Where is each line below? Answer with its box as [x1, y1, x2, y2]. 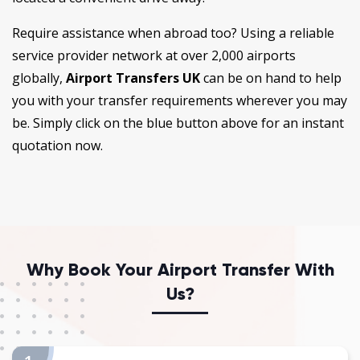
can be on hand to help [200, 68, 342, 87]
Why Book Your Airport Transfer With [26, 258, 334, 280]
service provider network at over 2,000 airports [12, 46, 296, 64]
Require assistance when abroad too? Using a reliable [12, 23, 334, 42]
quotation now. [12, 136, 103, 154]
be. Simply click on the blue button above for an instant [12, 113, 344, 132]
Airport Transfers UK [66, 68, 200, 87]
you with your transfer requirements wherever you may [12, 91, 347, 109]
